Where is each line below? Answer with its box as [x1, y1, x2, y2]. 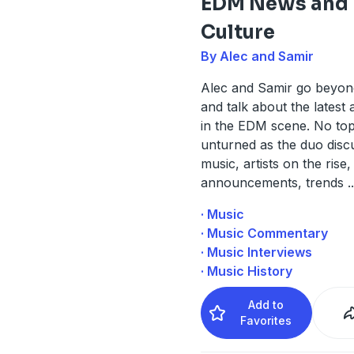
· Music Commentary [200, 224, 328, 241]
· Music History [200, 262, 292, 279]
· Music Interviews [200, 243, 312, 260]
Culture [200, 20, 275, 44]
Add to [248, 297, 284, 311]
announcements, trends [200, 174, 348, 190]
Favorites [240, 313, 292, 327]
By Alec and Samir [200, 47, 314, 64]
